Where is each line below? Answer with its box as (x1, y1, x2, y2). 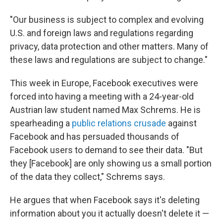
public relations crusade (72, 118, 166, 129)
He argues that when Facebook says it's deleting (10, 195, 200, 206)
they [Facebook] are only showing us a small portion (10, 158, 212, 169)
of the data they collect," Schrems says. (10, 171, 165, 182)
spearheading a (10, 118, 72, 129)
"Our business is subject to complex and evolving (10, 14, 204, 25)
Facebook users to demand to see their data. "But (10, 145, 203, 156)
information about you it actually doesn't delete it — (10, 208, 209, 219)
